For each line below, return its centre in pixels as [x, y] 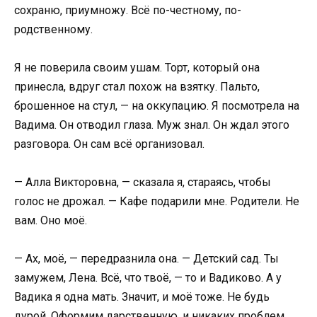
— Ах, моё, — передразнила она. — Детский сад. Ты [146, 259]
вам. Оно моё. [51, 220]
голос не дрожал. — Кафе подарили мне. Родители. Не [157, 201]
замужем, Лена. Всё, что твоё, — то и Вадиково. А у [148, 278]
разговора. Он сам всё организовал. [109, 144]
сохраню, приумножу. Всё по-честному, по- [128, 10]
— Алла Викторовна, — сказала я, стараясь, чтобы [143, 182]
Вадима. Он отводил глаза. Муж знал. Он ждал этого [152, 125]
